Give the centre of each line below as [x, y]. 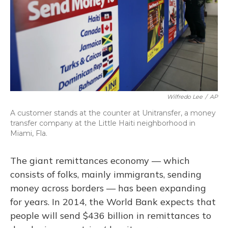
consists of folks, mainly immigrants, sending [106, 174]
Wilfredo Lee [185, 97]
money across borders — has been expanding [108, 188]
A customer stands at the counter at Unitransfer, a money [113, 113]
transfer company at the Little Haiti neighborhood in [103, 123]
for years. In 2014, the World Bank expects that [113, 202]
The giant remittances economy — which [100, 161]
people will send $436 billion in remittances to [111, 216]
